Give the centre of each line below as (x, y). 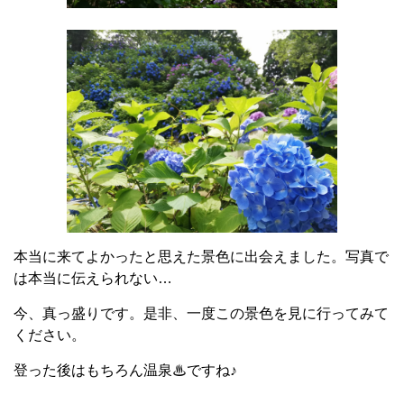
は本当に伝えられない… (93, 279)
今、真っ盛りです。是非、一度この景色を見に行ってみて (201, 314)
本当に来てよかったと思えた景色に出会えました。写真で (201, 257)
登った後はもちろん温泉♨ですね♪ (125, 371)
